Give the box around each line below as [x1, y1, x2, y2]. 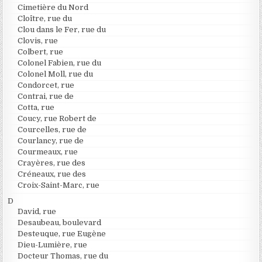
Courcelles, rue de [18, 125, 87, 134]
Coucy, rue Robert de [18, 113, 97, 123]
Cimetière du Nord [18, 2, 89, 12]
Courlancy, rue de [18, 136, 84, 145]
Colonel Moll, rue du [18, 69, 94, 78]
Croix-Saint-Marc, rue [18, 180, 100, 189]
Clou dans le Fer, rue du [18, 25, 106, 34]
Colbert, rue [18, 47, 64, 56]
